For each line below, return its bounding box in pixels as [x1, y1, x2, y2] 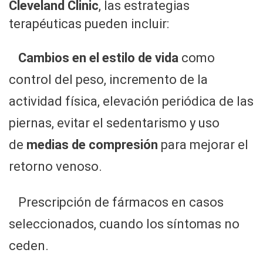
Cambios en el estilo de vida [18, 50, 181, 66]
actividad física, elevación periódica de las [9, 94, 254, 109]
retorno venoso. [9, 159, 102, 174]
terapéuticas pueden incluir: [9, 16, 169, 32]
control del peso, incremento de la [9, 72, 208, 87]
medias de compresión [26, 137, 158, 153]
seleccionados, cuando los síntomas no [9, 217, 240, 232]
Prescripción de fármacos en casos [18, 195, 224, 210]
